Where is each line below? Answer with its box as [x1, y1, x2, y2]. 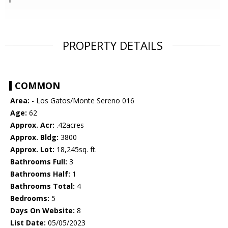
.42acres [54, 120, 84, 130]
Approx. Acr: [10, 120, 54, 130]
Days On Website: [10, 205, 75, 215]
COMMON [15, 79, 60, 92]
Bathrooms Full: [10, 156, 67, 166]
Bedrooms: [10, 193, 49, 203]
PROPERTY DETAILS [63, 37, 163, 53]
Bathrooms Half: [10, 168, 70, 179]
